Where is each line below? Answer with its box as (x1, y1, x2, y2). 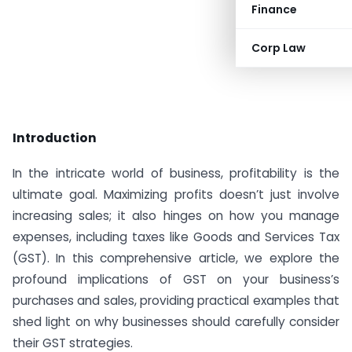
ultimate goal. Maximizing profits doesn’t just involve (13, 185, 339, 203)
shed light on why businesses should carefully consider (13, 313, 339, 330)
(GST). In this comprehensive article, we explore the (13, 249, 339, 266)
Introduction (13, 130, 97, 146)
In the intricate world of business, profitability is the (13, 164, 339, 181)
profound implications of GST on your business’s (13, 270, 339, 288)
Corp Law (251, 40, 306, 56)
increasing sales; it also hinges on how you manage (13, 207, 339, 224)
